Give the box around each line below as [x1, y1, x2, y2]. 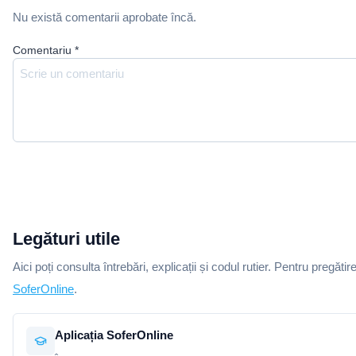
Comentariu [13, 44, 72, 56]
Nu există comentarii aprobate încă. [13, 10, 196, 24]
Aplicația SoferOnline [55, 328, 173, 342]
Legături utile [13, 229, 120, 249]
